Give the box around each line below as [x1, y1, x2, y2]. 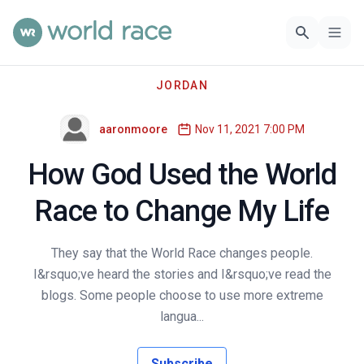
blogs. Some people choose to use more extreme [41, 288, 323, 303]
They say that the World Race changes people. [51, 245, 313, 261]
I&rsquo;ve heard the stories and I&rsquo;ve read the [32, 266, 331, 282]
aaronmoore [98, 123, 167, 136]
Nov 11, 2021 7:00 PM [194, 123, 305, 136]
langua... [160, 309, 204, 324]
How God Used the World [27, 158, 337, 192]
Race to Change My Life [34, 194, 330, 228]
